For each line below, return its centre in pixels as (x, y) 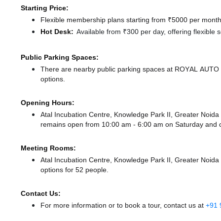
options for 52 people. (74, 170)
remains (54, 125)
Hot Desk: (57, 32)
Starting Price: (45, 8)
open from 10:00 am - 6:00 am (116, 125)
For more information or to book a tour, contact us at (123, 205)
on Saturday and (192, 125)
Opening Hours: (48, 103)
